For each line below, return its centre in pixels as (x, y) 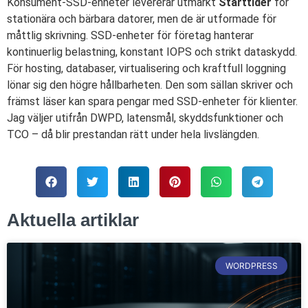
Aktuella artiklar (73, 220)
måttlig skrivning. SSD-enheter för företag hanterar (130, 36)
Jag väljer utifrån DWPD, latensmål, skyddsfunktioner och (145, 118)
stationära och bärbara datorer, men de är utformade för (142, 19)
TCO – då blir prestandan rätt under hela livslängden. (133, 135)
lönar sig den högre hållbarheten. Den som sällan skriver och (150, 85)
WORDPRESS (251, 265)
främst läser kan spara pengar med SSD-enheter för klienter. (152, 102)
